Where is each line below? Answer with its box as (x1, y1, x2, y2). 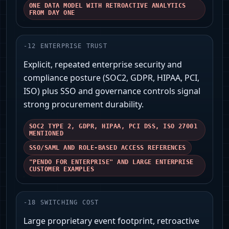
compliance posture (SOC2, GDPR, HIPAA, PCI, (24, 72, 199, 84)
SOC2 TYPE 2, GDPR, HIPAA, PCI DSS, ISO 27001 (29, 123, 198, 130)
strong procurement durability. (24, 99, 144, 110)
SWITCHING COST (40, 199, 99, 207)
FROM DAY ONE (29, 9, 75, 17)
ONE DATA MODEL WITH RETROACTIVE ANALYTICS (29, 2, 186, 10)
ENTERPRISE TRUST (40, 42, 107, 50)
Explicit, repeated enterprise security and (24, 59, 182, 71)
